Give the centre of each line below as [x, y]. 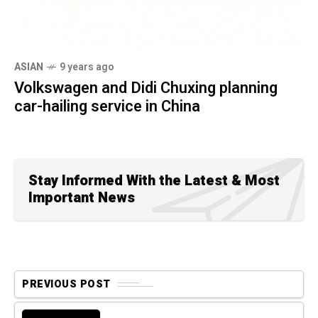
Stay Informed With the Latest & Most [154, 181]
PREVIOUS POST [66, 285]
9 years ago [87, 67]
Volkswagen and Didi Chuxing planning [146, 88]
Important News [82, 198]
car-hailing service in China [107, 107]
